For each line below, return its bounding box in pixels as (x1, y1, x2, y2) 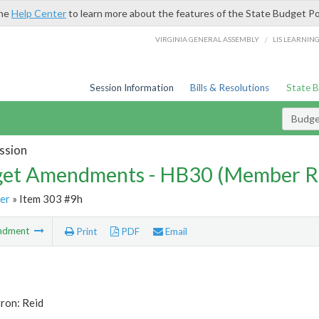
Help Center (11, 7, 66, 19)
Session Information (89, 82, 174, 93)
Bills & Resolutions (190, 82, 270, 93)
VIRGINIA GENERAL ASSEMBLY (155, 34, 260, 43)
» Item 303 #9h (9, 192, 83, 205)
